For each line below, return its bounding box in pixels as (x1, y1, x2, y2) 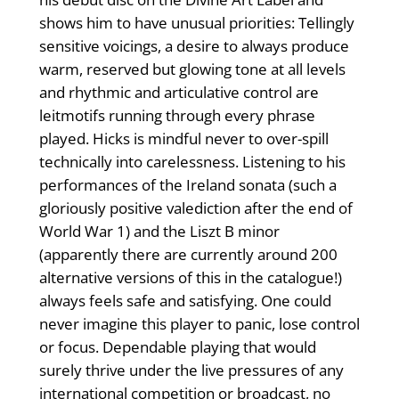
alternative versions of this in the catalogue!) (38, 267, 342, 289)
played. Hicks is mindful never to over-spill (38, 128, 329, 150)
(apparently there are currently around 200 (38, 244, 338, 265)
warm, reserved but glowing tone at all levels (38, 59, 346, 80)
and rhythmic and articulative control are (38, 82, 319, 103)
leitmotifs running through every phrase (38, 105, 315, 126)
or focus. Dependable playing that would (38, 337, 316, 358)
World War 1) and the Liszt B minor (38, 221, 280, 242)
